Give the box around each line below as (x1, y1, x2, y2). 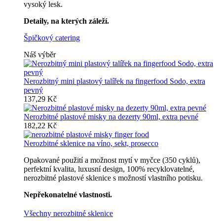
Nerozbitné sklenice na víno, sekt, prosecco (24, 139, 158, 147)
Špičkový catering (24, 34, 80, 42)
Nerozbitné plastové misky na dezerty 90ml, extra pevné (24, 112, 198, 121)
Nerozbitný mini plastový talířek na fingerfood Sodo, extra (24, 77, 205, 85)
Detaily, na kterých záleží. (24, 17, 109, 25)
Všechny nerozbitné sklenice (24, 209, 113, 218)
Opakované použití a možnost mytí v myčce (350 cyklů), (24, 156, 200, 164)
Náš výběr (24, 50, 56, 59)
